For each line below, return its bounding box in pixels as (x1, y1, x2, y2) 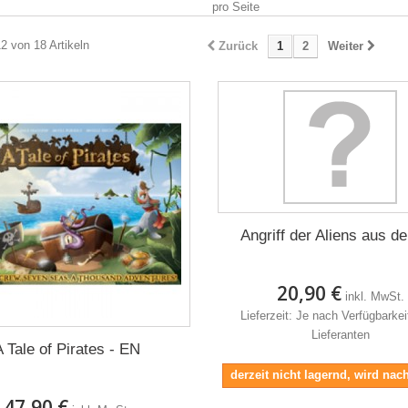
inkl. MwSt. (344, 290, 404, 303)
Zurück (219, 39, 258, 53)
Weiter (328, 39, 363, 53)
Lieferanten (311, 328, 370, 342)
